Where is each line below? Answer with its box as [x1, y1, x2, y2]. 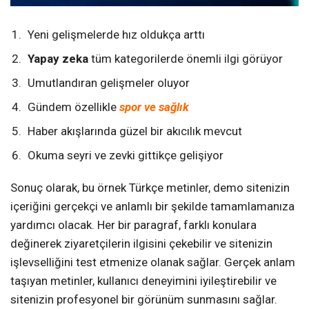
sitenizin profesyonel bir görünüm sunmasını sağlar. [10, 292, 277, 307]
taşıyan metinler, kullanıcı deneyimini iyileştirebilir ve [10, 274, 277, 288]
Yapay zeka [28, 52, 88, 66]
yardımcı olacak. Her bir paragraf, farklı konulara [10, 218, 257, 232]
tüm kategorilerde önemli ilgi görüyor [88, 52, 283, 66]
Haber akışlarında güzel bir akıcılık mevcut [28, 124, 242, 139]
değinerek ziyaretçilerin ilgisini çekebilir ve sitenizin [10, 237, 272, 251]
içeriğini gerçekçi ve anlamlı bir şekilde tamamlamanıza [10, 199, 295, 214]
